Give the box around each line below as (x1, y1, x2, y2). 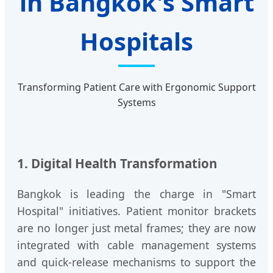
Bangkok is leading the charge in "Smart (17, 186, 256, 202)
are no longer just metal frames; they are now (17, 221, 256, 236)
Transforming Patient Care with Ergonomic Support (17, 80, 256, 94)
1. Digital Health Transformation (17, 154, 218, 172)
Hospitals (80, 24, 193, 58)
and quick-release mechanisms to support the (17, 255, 256, 270)
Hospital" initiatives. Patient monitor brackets (17, 204, 256, 219)
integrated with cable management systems (17, 238, 256, 253)
